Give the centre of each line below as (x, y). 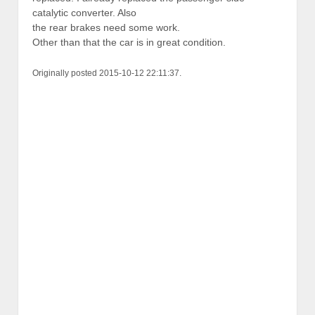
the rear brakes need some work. (106, 27)
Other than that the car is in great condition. (129, 42)
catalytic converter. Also (84, 12)
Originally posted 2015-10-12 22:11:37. (107, 73)
